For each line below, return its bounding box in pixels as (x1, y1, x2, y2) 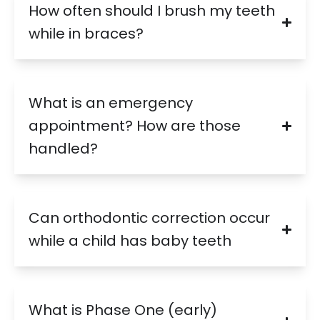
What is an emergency (29, 93, 193, 114)
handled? (29, 139, 98, 159)
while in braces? (29, 24, 144, 44)
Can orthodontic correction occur (29, 208, 270, 229)
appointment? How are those (29, 116, 241, 136)
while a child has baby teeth (29, 231, 231, 251)
